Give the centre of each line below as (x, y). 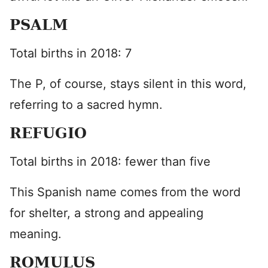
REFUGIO (48, 133)
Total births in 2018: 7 (71, 53)
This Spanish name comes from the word (125, 192)
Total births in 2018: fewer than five (110, 162)
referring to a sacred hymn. (86, 105)
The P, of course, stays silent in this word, (128, 84)
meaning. (36, 234)
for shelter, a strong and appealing (106, 213)
